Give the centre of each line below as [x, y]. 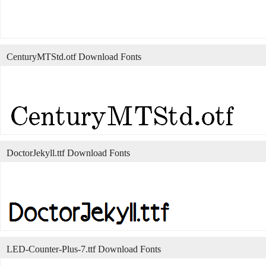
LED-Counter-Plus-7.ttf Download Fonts [84, 249]
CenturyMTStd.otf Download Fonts [74, 56]
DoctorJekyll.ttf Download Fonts [68, 153]
